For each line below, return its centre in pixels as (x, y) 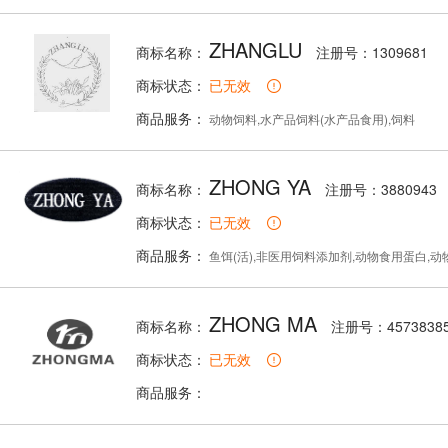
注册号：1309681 (372, 52)
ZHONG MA (263, 323)
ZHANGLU (255, 49)
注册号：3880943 (381, 189)
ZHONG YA (260, 186)
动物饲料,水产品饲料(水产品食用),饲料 (310, 118)
